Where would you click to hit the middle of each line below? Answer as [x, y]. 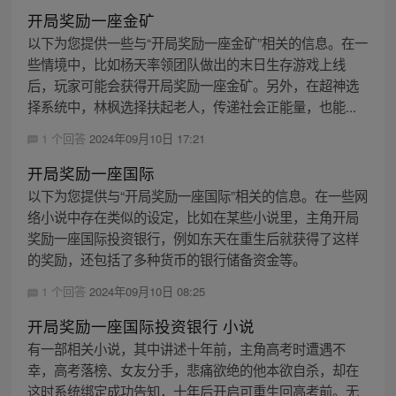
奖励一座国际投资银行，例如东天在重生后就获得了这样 [193, 237]
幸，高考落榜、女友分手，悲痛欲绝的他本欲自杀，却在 [193, 370]
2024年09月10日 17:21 [147, 138]
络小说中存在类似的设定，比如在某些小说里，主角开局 [193, 216]
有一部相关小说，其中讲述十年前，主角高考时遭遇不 [186, 349]
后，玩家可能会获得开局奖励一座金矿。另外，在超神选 [193, 84]
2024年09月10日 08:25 [147, 291]
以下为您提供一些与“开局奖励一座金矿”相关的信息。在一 [197, 42]
